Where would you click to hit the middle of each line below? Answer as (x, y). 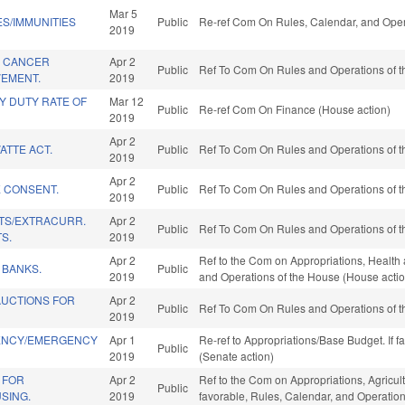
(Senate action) (237, 356)
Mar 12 (127, 101)
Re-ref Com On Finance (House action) (295, 109)
